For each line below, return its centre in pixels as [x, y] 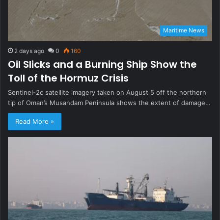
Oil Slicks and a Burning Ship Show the [102, 64]
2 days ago [29, 51]
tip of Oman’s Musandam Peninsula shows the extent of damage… [109, 102]
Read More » [35, 121]
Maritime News [184, 30]
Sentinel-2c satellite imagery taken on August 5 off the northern [107, 92]
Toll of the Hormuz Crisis [68, 78]
